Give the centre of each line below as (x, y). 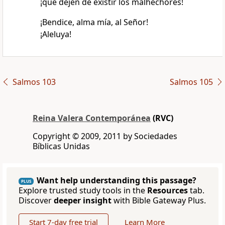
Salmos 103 (34, 82)
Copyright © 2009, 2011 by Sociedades (105, 136)
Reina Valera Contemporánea (92, 118)
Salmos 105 (191, 82)
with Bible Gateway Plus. (159, 201)
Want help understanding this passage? (117, 181)
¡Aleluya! (55, 34)
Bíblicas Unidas (61, 146)
